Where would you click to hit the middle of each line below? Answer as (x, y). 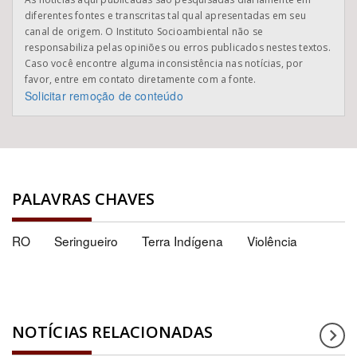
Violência (272, 241)
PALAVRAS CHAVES (84, 199)
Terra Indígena (182, 241)
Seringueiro (86, 241)
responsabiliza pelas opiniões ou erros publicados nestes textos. (178, 47)
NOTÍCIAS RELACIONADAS (113, 332)
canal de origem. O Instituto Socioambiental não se (144, 31)
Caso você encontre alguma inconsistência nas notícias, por (164, 63)
